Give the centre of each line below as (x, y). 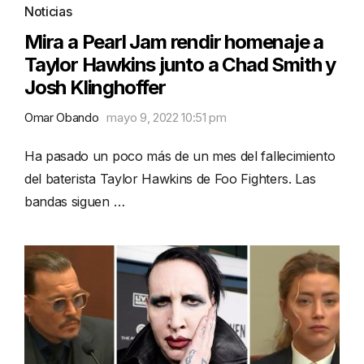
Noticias (48, 11)
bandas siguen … (75, 201)
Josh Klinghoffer (95, 87)
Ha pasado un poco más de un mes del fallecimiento (180, 156)
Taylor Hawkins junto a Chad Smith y (180, 64)
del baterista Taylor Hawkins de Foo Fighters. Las (170, 178)
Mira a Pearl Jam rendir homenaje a (174, 41)
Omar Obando (62, 117)
